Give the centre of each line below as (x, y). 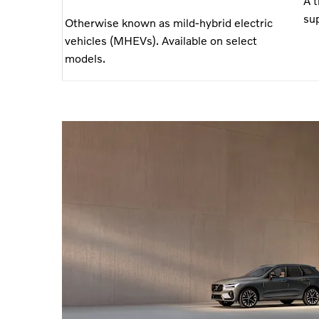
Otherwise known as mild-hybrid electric (169, 22)
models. (85, 58)
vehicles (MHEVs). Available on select (161, 40)
